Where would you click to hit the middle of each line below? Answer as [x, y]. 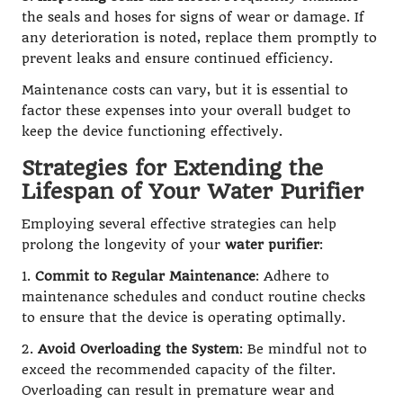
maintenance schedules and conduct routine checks [193, 297]
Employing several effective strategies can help [179, 224]
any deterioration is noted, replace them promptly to [199, 38]
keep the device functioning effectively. [152, 131]
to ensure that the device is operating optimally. [184, 318]
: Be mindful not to [303, 349]
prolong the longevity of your [123, 245]
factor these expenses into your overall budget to [186, 111]
